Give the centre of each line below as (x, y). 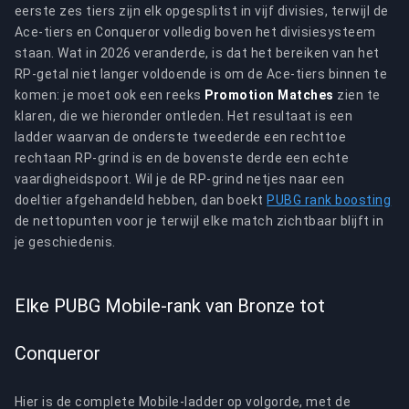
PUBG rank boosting (329, 200)
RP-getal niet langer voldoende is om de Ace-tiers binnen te (201, 74)
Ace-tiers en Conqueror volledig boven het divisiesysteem (195, 32)
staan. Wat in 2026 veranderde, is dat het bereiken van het (197, 53)
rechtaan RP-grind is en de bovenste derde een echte (182, 158)
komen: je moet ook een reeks (110, 95)
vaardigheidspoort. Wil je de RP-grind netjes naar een (180, 179)
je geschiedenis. (65, 242)
